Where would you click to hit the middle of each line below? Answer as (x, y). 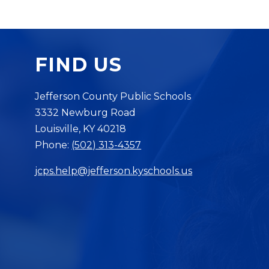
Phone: (53, 145)
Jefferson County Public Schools (113, 97)
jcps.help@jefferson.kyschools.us (114, 171)
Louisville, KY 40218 (81, 129)
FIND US (79, 65)
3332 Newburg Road (86, 113)
